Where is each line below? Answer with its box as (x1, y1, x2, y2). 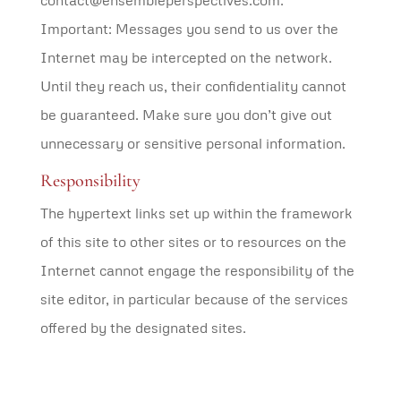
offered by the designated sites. (39, 319, 246, 337)
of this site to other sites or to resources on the (39, 233, 346, 251)
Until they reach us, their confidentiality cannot (39, 77, 346, 95)
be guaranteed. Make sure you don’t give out (39, 106, 332, 124)
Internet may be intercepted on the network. (39, 48, 332, 66)
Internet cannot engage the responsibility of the (39, 261, 354, 279)
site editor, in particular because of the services (39, 290, 348, 308)
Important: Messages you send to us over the (39, 20, 338, 38)
